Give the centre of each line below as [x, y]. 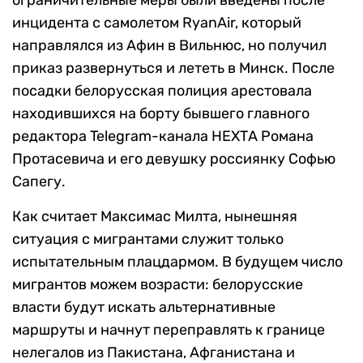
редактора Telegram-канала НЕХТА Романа [163, 137]
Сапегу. [39, 182]
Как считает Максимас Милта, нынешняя [155, 217]
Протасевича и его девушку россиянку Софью [174, 159]
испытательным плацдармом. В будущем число [177, 262]
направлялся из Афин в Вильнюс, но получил [169, 46]
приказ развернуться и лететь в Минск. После [173, 68]
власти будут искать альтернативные [144, 307]
